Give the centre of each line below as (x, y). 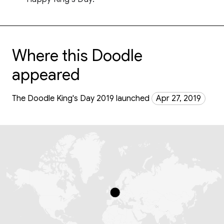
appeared (46, 74)
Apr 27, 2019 (178, 98)
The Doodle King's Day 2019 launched (82, 98)
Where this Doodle (77, 55)
